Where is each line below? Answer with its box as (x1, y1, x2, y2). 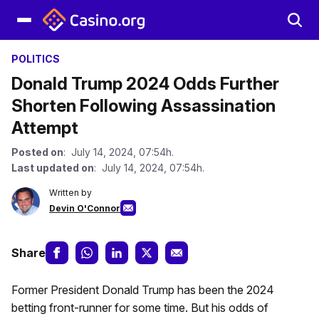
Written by (49, 187, 92, 198)
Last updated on (11, 162, 94, 174)
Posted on (11, 146, 63, 158)
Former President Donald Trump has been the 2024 (11, 283, 274, 297)
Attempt (11, 117, 78, 138)
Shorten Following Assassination (11, 95, 276, 116)
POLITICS (11, 53, 60, 65)
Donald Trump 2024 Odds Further (11, 73, 279, 94)
